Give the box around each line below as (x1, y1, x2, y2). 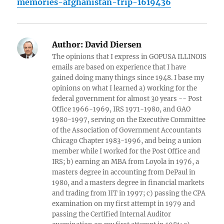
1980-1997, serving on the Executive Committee (52, 115, 206, 124)
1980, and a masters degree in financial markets (52, 178, 205, 187)
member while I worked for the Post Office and (52, 147, 200, 156)
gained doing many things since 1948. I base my (52, 73, 204, 82)
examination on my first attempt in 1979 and (52, 199, 195, 208)
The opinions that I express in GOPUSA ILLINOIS (52, 52, 207, 61)
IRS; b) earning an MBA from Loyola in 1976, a (52, 157, 199, 166)
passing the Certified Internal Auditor (52, 210, 171, 219)
